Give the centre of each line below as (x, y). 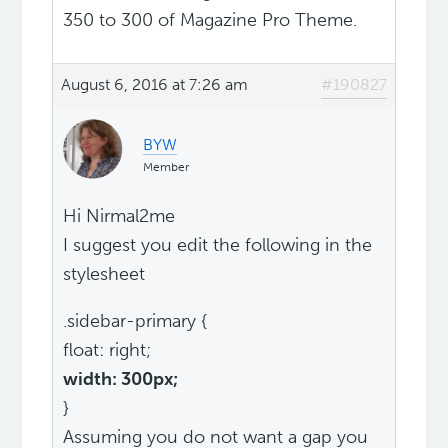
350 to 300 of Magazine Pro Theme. (210, 20)
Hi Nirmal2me (119, 216)
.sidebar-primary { (135, 321)
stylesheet (104, 274)
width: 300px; (121, 379)
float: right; (107, 350)
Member (166, 167)
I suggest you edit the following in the (218, 245)
